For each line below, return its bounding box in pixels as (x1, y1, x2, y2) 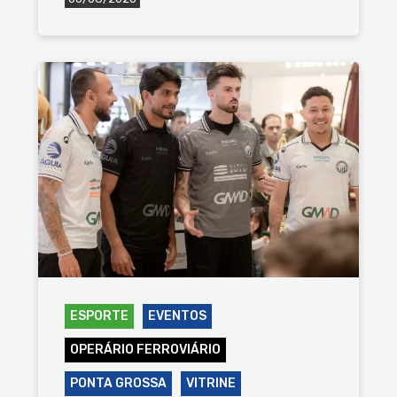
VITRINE (185, 376, 236, 392)
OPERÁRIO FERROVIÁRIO (69, 342, 221, 358)
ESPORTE (69, 308, 128, 324)
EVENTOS (147, 308, 206, 324)
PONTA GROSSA (69, 376, 167, 392)
